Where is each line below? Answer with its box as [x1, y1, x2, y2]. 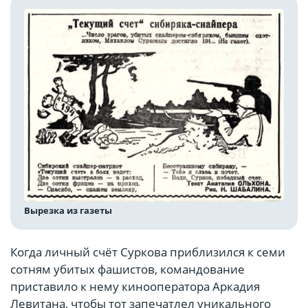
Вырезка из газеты [24, 204, 112, 217]
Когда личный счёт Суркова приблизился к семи [10, 244, 285, 261]
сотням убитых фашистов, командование [10, 261, 245, 278]
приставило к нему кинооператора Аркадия [10, 278, 260, 295]
